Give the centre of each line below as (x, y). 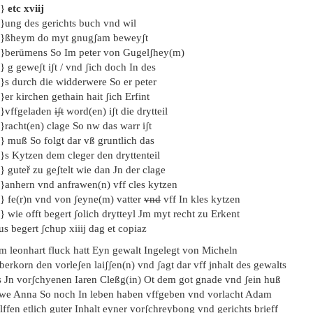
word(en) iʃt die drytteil (116, 111)
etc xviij (24, 8)
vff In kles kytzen (201, 199)
